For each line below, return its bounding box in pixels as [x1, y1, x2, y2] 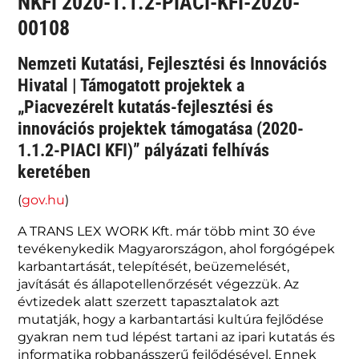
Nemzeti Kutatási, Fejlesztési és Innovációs [18, 53, 328, 74]
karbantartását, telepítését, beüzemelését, [18, 258, 290, 274]
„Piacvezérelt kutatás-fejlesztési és [18, 96, 274, 117]
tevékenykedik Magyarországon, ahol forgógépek [18, 240, 336, 256]
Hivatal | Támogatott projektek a [18, 75, 245, 95]
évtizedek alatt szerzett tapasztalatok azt [18, 293, 280, 309]
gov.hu [22, 192, 66, 208]
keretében [18, 161, 91, 182]
